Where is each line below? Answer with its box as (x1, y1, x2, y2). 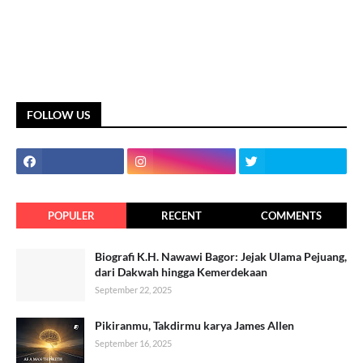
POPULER (47, 208, 95, 222)
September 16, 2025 (95, 337, 172, 348)
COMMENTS (261, 208, 322, 222)
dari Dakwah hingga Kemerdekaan (95, 264, 267, 279)
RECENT (160, 208, 202, 222)
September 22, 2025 (95, 284, 172, 295)
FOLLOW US (27, 107, 91, 122)
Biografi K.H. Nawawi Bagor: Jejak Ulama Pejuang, (95, 249, 347, 263)
